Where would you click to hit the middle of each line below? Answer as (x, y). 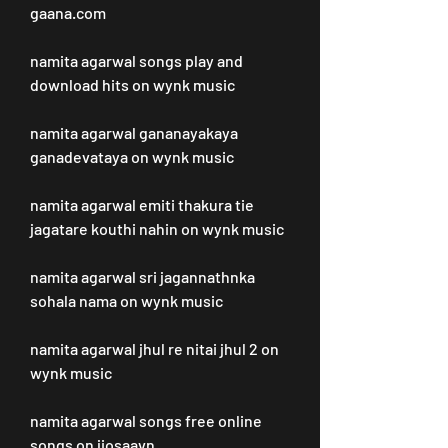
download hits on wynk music (132, 84)
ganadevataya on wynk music (132, 156)
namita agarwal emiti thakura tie (142, 204)
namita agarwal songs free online (146, 420)
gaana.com (68, 12)
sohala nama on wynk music (126, 300)
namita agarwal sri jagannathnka (142, 276)
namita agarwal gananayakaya (134, 132)
